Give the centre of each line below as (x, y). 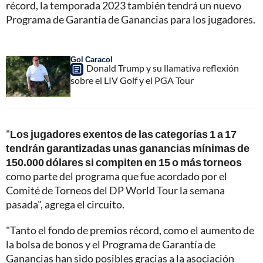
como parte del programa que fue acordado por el (117, 176)
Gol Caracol (92, 59)
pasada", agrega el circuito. (65, 204)
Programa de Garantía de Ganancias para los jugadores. (131, 19)
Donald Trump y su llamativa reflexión (163, 68)
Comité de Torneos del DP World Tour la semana (115, 190)
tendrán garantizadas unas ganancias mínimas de (128, 148)
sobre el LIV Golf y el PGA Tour (132, 80)
